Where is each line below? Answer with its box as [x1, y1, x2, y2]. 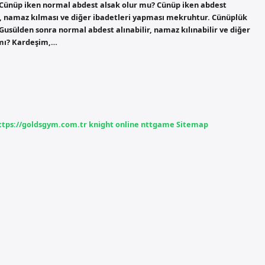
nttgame [141, 118, 174, 130]
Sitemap [176, 118, 208, 130]
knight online [89, 118, 139, 130]
